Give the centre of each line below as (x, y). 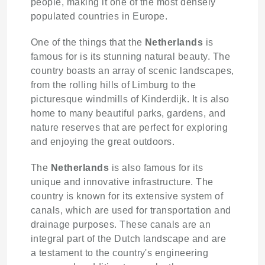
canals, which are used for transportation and (131, 210)
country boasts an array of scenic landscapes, (132, 70)
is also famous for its (156, 167)
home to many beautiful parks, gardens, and (128, 113)
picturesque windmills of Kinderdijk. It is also (130, 99)
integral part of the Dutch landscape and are (129, 238)
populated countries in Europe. (99, 16)
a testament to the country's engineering (120, 253)
